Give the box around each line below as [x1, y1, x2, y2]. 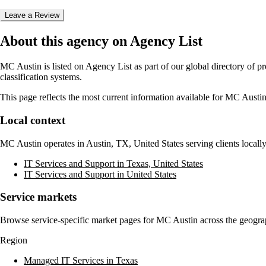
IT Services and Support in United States [24, 169, 176, 179]
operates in [42, 138, 86, 148]
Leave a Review [5, 11, 59, 20]
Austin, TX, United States [86, 138, 183, 148]
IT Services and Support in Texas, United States [24, 158, 203, 169]
